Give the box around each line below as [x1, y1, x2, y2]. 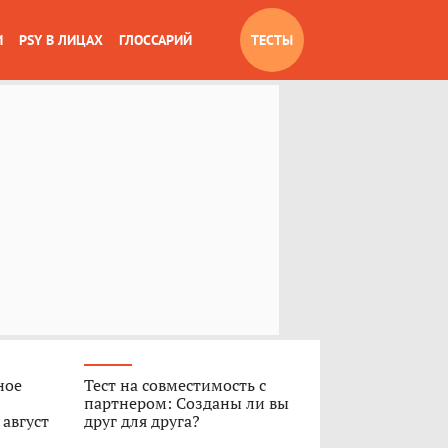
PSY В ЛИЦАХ [19, 31, 103, 49]
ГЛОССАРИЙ [119, 31, 192, 49]
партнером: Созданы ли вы [83, 392, 289, 414]
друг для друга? [83, 410, 200, 432]
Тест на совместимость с [83, 374, 266, 396]
